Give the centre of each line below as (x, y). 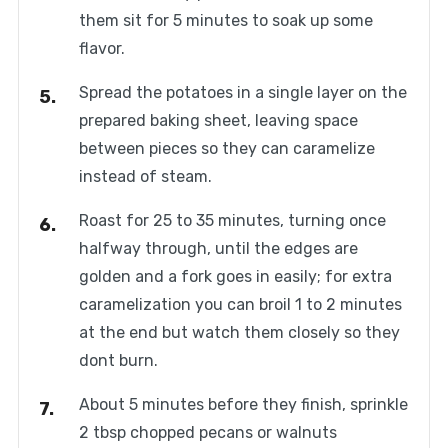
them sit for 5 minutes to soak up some (225, 21)
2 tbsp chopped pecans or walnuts (207, 433)
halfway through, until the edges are (218, 249)
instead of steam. (145, 177)
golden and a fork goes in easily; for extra (235, 277)
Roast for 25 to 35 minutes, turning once (232, 221)
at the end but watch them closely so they (239, 333)
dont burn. (118, 361)
